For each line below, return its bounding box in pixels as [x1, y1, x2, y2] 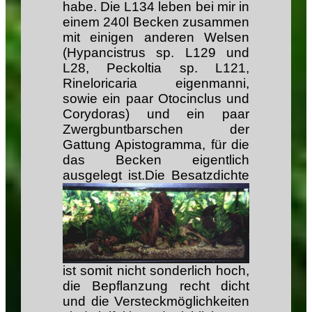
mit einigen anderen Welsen [63, 30, 249, 45]
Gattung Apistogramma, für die [63, 137, 249, 153]
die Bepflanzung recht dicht [63, 279, 249, 294]
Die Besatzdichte [145, 168, 249, 183]
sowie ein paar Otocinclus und [63, 91, 249, 107]
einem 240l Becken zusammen [63, 15, 249, 30]
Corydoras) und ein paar [63, 107, 249, 122]
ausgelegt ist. [63, 168, 145, 183]
